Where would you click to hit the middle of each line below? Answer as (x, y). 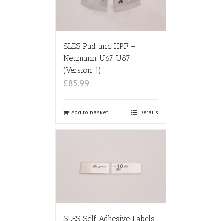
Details (148, 112)
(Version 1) (82, 70)
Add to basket (89, 112)
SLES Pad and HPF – (99, 46)
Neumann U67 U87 (96, 58)
